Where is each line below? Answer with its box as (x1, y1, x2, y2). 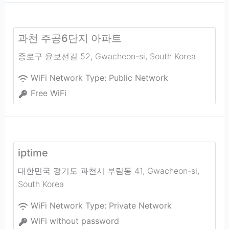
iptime (17, 147, 48, 159)
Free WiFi (30, 88, 66, 98)
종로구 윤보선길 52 (17, 51, 90, 61)
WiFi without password (30, 216, 119, 226)
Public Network (108, 73, 168, 83)
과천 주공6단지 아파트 (17, 32, 122, 44)
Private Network (108, 200, 172, 211)
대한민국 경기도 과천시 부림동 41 (17, 166, 143, 176)
